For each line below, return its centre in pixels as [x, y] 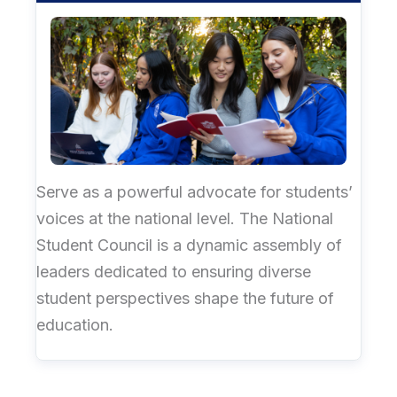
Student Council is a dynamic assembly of [189, 245]
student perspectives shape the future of [185, 298]
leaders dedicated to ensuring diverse [174, 271]
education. [75, 324]
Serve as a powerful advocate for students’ [195, 191]
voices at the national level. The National [185, 218]
